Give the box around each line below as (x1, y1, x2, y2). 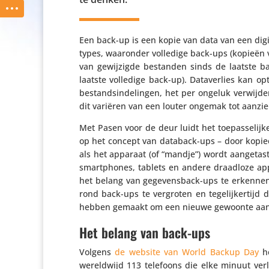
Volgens (79, 246, 115, 258)
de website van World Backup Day (115, 246, 259, 258)
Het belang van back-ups (79, 222, 210, 242)
